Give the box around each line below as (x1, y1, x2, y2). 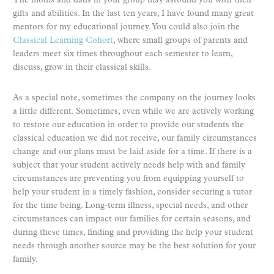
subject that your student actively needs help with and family (13, 160, 245, 170)
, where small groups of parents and (113, 35, 248, 45)
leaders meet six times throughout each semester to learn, (13, 49, 232, 59)
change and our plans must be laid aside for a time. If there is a (13, 147, 252, 157)
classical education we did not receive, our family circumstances (13, 133, 257, 143)
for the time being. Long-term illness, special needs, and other (13, 201, 248, 210)
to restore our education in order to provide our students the (13, 120, 244, 130)
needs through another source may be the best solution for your (13, 241, 256, 251)
